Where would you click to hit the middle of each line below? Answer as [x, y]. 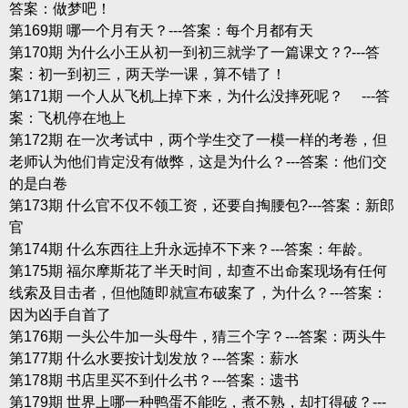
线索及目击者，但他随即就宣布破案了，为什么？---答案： [198, 292]
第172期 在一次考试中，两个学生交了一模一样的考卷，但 [198, 139]
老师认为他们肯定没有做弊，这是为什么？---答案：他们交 [198, 161]
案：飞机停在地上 [67, 117]
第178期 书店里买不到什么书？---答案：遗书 [153, 380]
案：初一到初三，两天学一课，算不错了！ [147, 74]
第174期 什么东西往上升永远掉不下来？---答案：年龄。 [190, 249]
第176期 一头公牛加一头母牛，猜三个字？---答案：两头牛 [197, 336]
